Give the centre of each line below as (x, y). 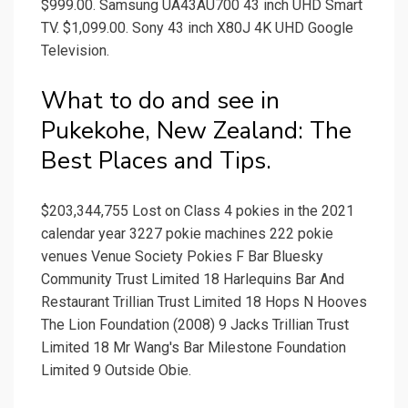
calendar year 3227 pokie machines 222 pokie (187, 234)
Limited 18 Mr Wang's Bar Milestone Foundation (194, 348)
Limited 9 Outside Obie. (116, 371)
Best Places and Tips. (156, 161)
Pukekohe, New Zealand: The (196, 131)
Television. (75, 51)
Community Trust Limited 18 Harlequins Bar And (193, 280)
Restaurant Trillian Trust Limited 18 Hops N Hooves (204, 302)
